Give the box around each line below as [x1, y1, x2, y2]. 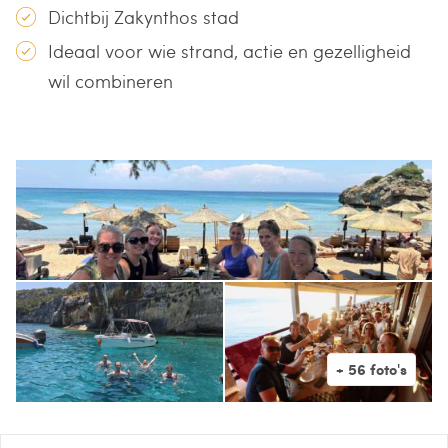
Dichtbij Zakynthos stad [48, 3, 239, 29]
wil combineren [48, 67, 173, 93]
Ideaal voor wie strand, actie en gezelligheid [48, 37, 411, 63]
